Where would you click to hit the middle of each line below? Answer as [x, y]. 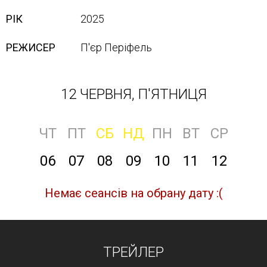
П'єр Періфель [116, 47]
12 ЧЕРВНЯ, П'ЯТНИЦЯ [133, 94]
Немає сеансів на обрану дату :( [133, 193]
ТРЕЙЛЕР [133, 252]
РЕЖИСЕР [31, 47]
